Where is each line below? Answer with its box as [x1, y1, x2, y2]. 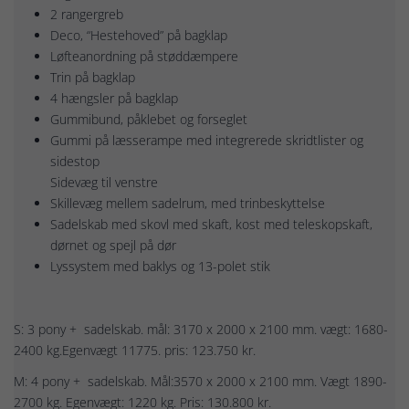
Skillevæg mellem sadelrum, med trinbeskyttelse [50, 194, 325, 212]
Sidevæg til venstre [50, 173, 158, 191]
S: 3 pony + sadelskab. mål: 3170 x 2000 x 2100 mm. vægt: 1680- [14, 320, 388, 338]
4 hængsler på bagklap [50, 89, 178, 107]
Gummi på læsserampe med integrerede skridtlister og [50, 131, 363, 149]
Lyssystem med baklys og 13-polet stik [50, 257, 270, 275]
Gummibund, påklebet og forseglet [50, 110, 247, 128]
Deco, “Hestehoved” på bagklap [50, 26, 227, 44]
